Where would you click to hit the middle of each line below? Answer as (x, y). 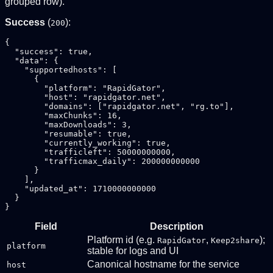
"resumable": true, (68, 133)
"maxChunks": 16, (63, 115)
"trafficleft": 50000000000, (90, 152)
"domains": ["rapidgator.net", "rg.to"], (119, 106)
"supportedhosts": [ (61, 69)
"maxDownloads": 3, (68, 124)
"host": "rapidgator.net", (85, 97)
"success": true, (49, 51)
